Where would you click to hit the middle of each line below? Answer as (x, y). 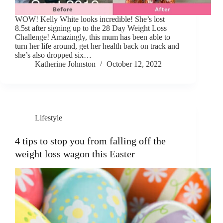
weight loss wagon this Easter (75, 154)
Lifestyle (49, 118)
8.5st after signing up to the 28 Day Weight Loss (91, 28)
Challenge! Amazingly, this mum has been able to (93, 37)
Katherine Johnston (65, 64)
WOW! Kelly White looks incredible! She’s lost (90, 19)
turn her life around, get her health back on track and (97, 46)
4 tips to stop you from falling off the (90, 141)
